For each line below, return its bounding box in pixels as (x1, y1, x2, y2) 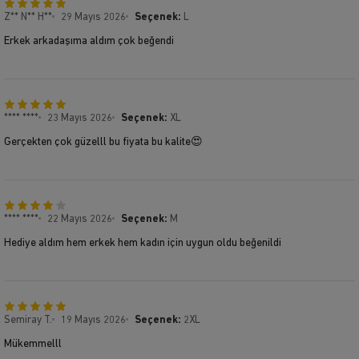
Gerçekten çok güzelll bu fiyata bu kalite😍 (4, 135, 203, 148)
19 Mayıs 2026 (61, 314, 126, 325)
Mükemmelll (4, 337, 62, 350)
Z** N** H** (4, 11, 52, 22)
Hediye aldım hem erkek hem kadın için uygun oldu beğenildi (4, 236, 281, 249)
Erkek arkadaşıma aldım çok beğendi (4, 34, 174, 47)
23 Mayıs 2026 (47, 112, 112, 123)
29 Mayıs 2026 (61, 11, 126, 22)
